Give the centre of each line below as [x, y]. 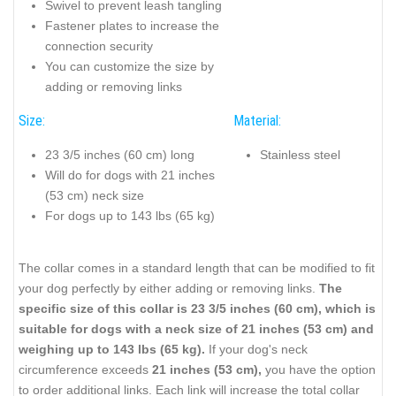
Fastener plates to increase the [132, 25]
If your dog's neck [256, 350]
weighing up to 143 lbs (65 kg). [112, 350]
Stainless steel [300, 154]
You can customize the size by [129, 66]
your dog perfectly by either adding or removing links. [169, 289]
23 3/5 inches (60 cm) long [120, 154]
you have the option [319, 370]
